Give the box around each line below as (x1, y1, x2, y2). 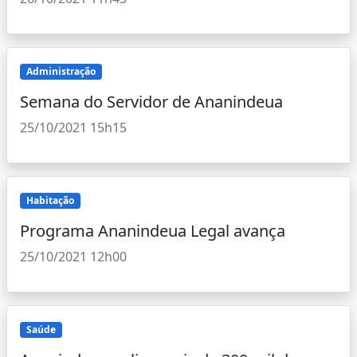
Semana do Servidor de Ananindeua (20, 90, 283, 112)
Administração (25, 64, 96, 78)
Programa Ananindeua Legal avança (20, 220, 285, 242)
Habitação (25, 193, 74, 207)
